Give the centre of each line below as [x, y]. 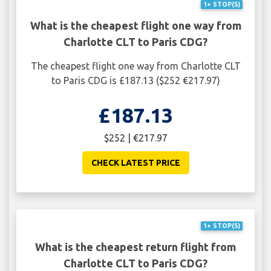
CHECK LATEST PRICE [135, 162]
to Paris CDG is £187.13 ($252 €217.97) [135, 80]
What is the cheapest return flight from [135, 247]
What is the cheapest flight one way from [135, 25]
